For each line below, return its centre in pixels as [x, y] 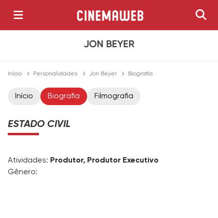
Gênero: [23, 173]
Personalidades [55, 74]
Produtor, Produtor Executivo [104, 161]
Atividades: [29, 161]
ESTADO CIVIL [39, 125]
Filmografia [114, 97]
